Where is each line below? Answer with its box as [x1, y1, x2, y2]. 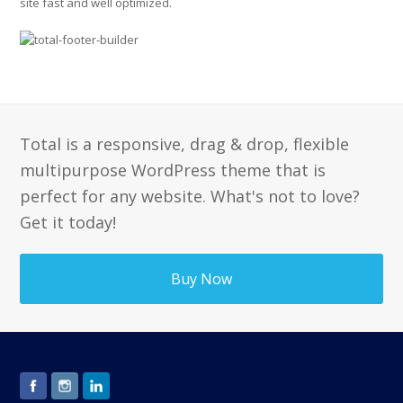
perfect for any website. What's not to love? [20, 185, 361, 207]
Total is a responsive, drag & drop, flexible [20, 133, 350, 155]
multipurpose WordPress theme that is [20, 159, 327, 181]
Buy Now [171, 269, 232, 289]
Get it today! [20, 211, 117, 233]
